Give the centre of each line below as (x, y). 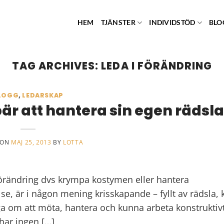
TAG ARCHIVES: (57, 66)
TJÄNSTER (118, 22)
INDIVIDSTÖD (172, 22)
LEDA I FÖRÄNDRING (156, 66)
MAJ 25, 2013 (31, 142)
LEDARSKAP (43, 95)
